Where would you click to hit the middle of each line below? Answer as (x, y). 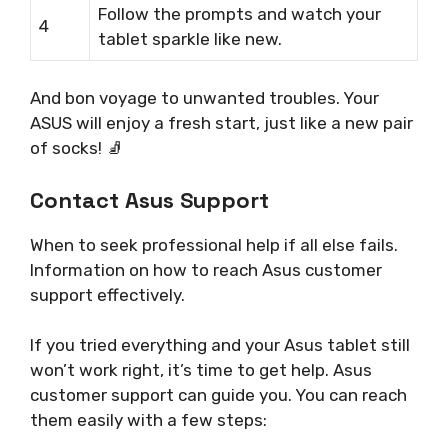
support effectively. (107, 294)
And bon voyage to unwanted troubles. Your (204, 98)
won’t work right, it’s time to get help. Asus (201, 370)
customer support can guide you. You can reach (218, 395)
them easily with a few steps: (148, 420)
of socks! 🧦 (76, 148)
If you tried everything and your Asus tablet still (220, 345)
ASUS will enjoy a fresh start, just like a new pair (221, 123)
